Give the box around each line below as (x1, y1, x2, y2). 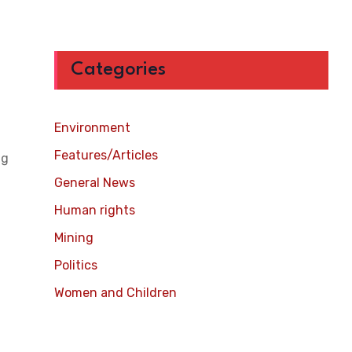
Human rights (53, 203, 135, 218)
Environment (53, 120, 130, 135)
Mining (53, 230, 93, 245)
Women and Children (53, 285, 177, 300)
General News (53, 175, 135, 190)
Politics (53, 258, 97, 273)
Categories (70, 60, 166, 79)
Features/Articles (53, 148, 158, 163)
